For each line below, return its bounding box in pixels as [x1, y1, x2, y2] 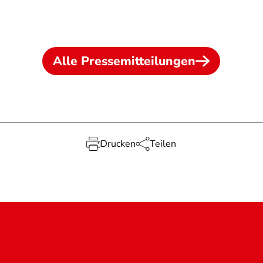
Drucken [100, 137, 136, 150]
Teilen [150, 137, 177, 150]
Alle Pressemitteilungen [53, 53, 196, 69]
